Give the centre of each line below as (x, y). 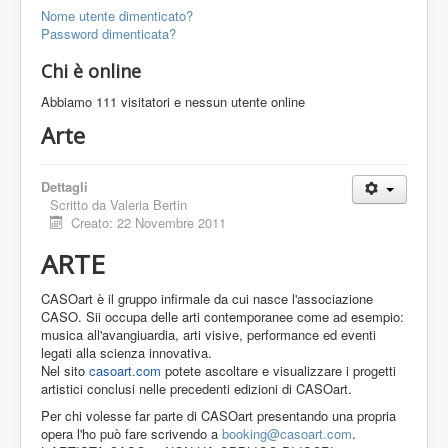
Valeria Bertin (148, 205)
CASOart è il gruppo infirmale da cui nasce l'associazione (207, 299)
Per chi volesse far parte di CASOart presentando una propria (218, 416)
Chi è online (91, 71)
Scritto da (80, 205)
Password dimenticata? (108, 34)
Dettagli (64, 187)
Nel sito (65, 371)
